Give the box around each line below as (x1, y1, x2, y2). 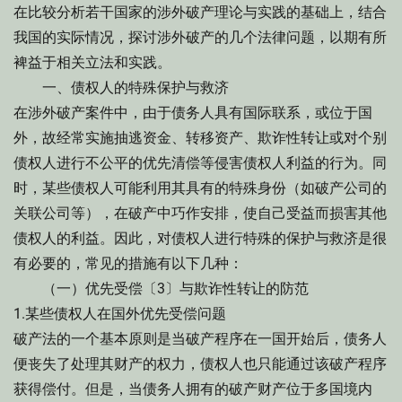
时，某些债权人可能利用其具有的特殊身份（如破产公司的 (13, 179, 387, 197)
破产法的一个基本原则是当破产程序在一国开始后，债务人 (13, 330, 387, 347)
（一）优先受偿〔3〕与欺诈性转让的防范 (13, 280, 309, 297)
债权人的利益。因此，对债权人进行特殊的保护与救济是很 (13, 230, 387, 247)
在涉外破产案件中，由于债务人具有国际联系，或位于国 (13, 104, 372, 121)
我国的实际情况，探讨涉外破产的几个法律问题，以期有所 (13, 29, 387, 46)
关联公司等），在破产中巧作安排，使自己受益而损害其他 (13, 205, 387, 222)
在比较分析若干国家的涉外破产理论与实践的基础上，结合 (13, 4, 387, 21)
